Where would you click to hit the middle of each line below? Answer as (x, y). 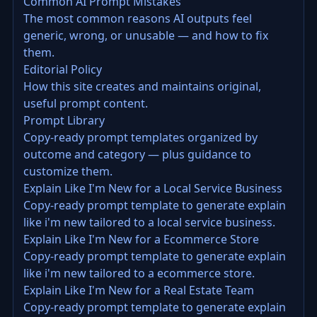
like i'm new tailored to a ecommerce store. (139, 273)
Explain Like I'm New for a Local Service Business (153, 188)
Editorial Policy (63, 69)
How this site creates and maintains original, (142, 86)
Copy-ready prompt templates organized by (140, 137)
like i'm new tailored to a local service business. (149, 222)
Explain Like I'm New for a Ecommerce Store (141, 239)
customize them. (68, 171)
